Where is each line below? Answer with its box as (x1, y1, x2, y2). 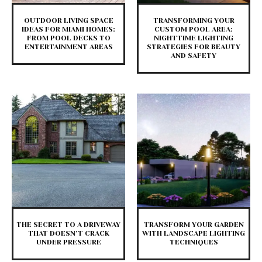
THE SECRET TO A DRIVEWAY (16, 220, 120, 229)
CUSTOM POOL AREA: (154, 25, 233, 33)
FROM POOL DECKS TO (26, 33, 111, 42)
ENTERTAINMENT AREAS (24, 42, 113, 51)
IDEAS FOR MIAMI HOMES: (22, 25, 115, 33)
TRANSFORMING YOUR (153, 16, 235, 25)
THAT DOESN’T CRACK (27, 229, 109, 237)
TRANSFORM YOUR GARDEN (143, 220, 244, 229)
